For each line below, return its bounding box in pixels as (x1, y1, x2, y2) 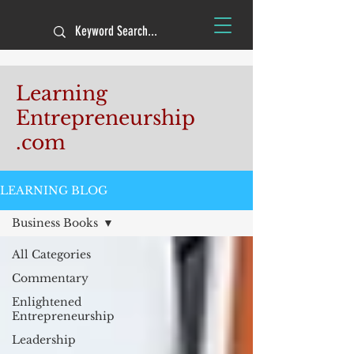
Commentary (12, 271, 88, 285)
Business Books (12, 216, 98, 230)
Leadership (12, 333, 76, 347)
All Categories (12, 247, 91, 262)
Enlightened (12, 295, 81, 309)
